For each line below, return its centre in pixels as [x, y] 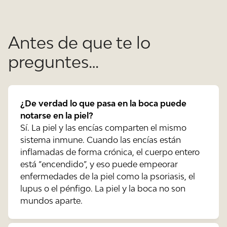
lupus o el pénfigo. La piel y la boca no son [103, 188]
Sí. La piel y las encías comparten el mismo [103, 127]
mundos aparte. [51, 200]
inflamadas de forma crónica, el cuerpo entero [110, 152]
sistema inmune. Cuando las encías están [101, 140]
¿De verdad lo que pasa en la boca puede [103, 103]
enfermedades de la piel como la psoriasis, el [108, 176]
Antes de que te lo [79, 43]
